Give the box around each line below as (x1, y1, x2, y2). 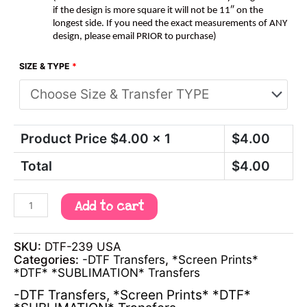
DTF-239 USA (45, 238, 121, 254)
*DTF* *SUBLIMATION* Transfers (14, 265, 200, 280)
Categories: (14, 251, 82, 267)
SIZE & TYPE (19, 60, 70, 71)
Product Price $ (21, 131, 119, 147)
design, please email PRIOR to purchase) (53, 31, 217, 42)
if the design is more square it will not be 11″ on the (53, 5, 263, 16)
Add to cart (74, 199, 144, 215)
